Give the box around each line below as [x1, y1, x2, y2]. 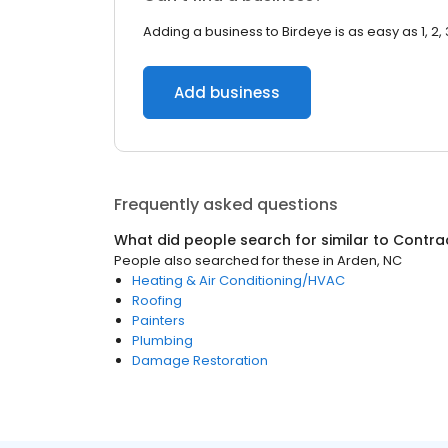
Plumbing [132, 331, 193, 350]
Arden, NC [337, 251, 402, 270]
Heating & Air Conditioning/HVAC [132, 271, 345, 290]
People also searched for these [114, 251, 320, 270]
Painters [132, 311, 185, 330]
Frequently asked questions [114, 193, 338, 216]
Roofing [132, 291, 182, 310]
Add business [174, 82, 280, 103]
